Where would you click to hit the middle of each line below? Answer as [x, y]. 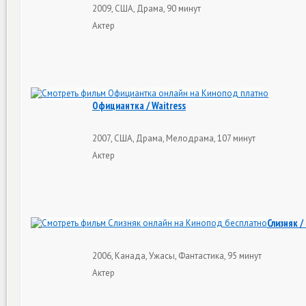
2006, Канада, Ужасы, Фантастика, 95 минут [177, 255]
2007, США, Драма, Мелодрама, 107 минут [174, 138]
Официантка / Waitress [139, 106]
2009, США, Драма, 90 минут [147, 8]
